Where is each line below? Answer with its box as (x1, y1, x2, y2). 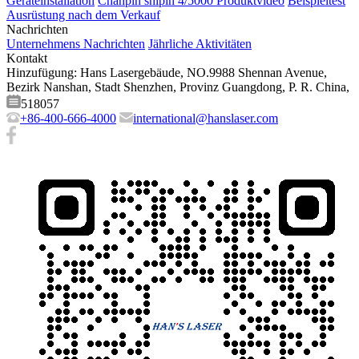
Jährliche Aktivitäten (148, 37, 252, 51)
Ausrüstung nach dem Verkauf (6, 8, 160, 22)
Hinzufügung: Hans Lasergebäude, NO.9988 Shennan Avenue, (6, 66, 327, 80)
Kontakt (6, 51, 47, 66)
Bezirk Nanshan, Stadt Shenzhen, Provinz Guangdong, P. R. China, (6, 80, 349, 95)
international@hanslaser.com (133, 111, 278, 126)
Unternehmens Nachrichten (6, 37, 145, 51)
